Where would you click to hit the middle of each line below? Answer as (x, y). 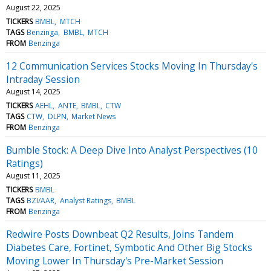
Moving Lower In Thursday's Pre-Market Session (115, 260)
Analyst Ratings (85, 200)
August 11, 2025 (33, 175)
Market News (93, 116)
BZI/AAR (41, 200)
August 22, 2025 (33, 7)
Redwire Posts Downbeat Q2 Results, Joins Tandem (120, 234)
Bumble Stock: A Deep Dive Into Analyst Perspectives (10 (132, 150)
